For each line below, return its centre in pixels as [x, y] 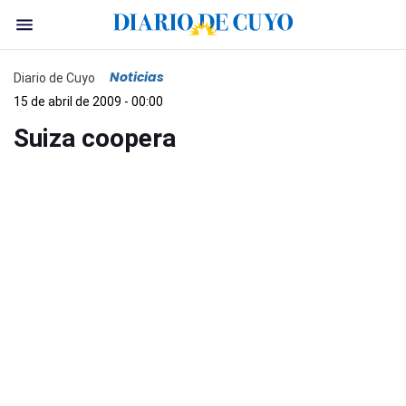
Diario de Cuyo [54, 77]
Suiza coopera [95, 138]
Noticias [137, 77]
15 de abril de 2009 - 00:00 [88, 101]
